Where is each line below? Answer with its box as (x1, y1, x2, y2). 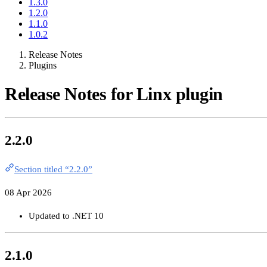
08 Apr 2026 (5, 188, 52, 198)
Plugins (29, 60, 57, 70)
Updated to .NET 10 (29, 211, 104, 221)
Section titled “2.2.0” (14, 164, 92, 175)
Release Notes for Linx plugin (5, 83, 223, 104)
